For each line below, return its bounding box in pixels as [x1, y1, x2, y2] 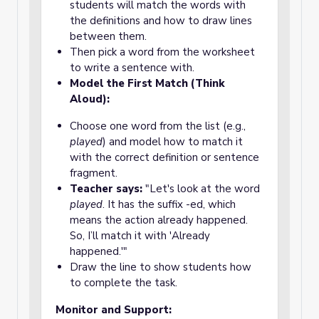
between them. [70, 29, 147, 43]
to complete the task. [70, 276, 177, 290]
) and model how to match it [103, 135, 243, 149]
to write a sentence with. [70, 61, 197, 75]
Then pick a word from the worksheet [70, 45, 255, 59]
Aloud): [70, 92, 110, 106]
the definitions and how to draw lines [70, 14, 252, 28]
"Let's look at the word [142, 182, 260, 196]
